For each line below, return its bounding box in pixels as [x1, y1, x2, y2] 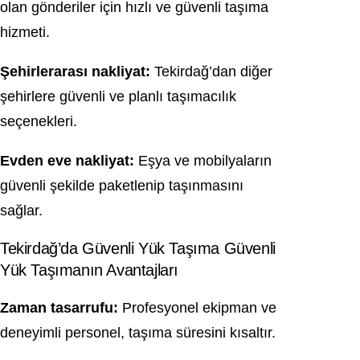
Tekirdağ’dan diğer [150, 63, 272, 80]
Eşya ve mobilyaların [134, 153, 272, 169]
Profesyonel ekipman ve [118, 300, 276, 316]
